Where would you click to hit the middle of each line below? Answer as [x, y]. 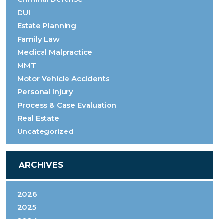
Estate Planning [46, 26]
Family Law [38, 39]
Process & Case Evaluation [66, 105]
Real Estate [38, 118]
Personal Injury [45, 92]
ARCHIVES [41, 164]
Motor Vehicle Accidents [63, 79]
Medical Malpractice [55, 52]
